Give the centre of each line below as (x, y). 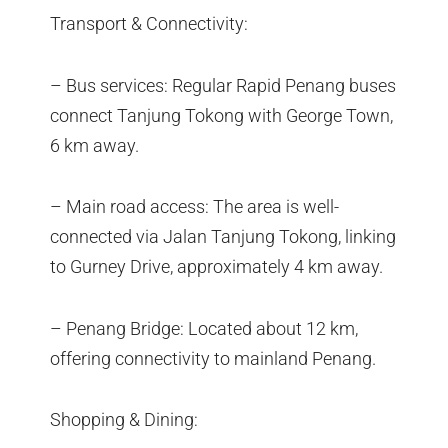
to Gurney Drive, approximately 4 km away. (216, 267)
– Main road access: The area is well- (194, 207)
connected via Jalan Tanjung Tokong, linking (223, 237)
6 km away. (94, 145)
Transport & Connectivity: (149, 24)
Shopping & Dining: (124, 420)
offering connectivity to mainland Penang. (213, 358)
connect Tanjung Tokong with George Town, (221, 115)
